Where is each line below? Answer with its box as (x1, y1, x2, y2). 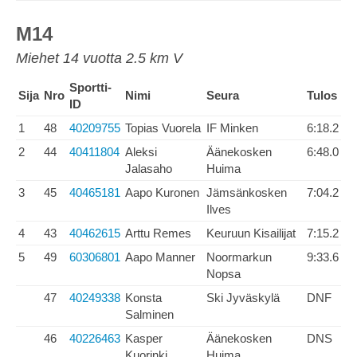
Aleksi (125, 145, 157, 159)
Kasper (125, 331, 163, 345)
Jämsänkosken (206, 186, 287, 199)
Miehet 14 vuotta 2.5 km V (16, 50, 182, 66)
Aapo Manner (125, 250, 195, 264)
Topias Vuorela (125, 121, 201, 135)
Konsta (125, 291, 162, 304)
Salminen (125, 308, 174, 321)
